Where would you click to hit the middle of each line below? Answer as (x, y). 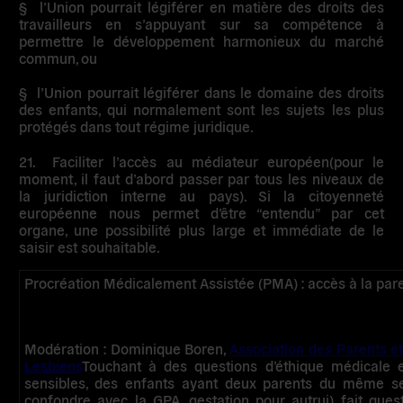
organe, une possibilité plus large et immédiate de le (201, 229)
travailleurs (56, 24)
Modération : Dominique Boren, (127, 348)
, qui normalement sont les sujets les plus (241, 109)
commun (48, 58)
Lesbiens (54, 365)
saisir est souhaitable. (90, 246)
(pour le (356, 161)
